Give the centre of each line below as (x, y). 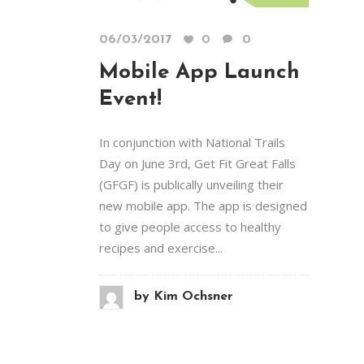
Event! (130, 99)
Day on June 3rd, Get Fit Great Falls (197, 163)
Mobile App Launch (199, 72)
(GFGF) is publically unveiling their (191, 184)
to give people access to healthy (190, 226)
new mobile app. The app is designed (203, 205)
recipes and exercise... (161, 247)
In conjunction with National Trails (192, 142)
